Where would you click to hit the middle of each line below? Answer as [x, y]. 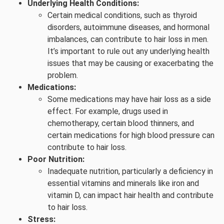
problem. [63, 75]
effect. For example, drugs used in [108, 111]
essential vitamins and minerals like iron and [123, 183]
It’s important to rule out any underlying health [128, 51]
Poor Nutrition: [56, 159]
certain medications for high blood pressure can [131, 135]
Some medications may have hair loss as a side [129, 99]
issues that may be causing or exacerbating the [130, 63]
